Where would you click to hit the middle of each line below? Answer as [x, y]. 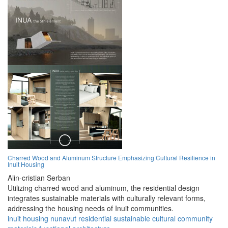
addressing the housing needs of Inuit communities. [91, 208]
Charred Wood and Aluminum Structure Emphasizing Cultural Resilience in [111, 158]
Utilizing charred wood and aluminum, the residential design [104, 188]
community [195, 219]
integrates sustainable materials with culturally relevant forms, [107, 198]
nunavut [63, 219]
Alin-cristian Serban [39, 178]
